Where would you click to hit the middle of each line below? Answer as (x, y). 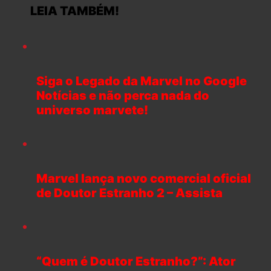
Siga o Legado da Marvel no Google (142, 81)
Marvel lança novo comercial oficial (144, 179)
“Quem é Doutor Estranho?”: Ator (136, 261)
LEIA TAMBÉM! (69, 11)
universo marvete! (92, 110)
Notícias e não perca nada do (123, 96)
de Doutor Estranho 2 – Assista (129, 193)
